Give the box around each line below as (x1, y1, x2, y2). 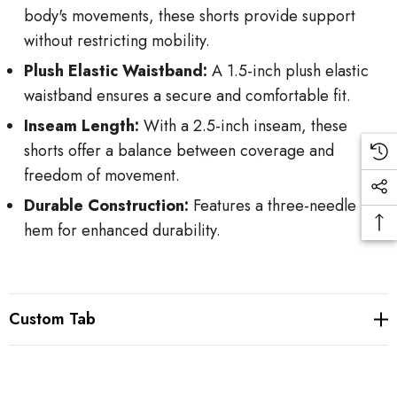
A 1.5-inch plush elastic (212, 58, 369, 82)
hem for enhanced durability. (24, 218, 221, 242)
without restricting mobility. (24, 28, 210, 52)
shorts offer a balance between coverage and (24, 138, 334, 162)
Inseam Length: (24, 113, 139, 137)
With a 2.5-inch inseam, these (144, 113, 347, 137)
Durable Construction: (24, 193, 189, 217)
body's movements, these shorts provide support (24, 4, 355, 27)
